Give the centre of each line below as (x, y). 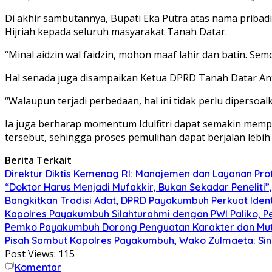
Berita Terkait (38, 160)
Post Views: (30, 253)
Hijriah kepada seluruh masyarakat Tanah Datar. (116, 31)
